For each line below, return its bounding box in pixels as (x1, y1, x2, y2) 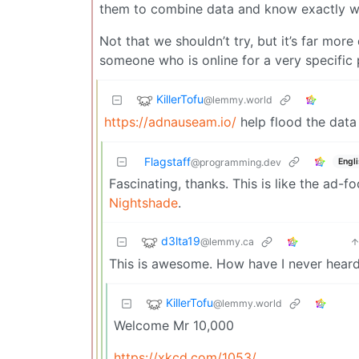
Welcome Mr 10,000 (114, 317, 234, 334)
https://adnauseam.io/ (104, 114, 236, 131)
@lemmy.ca (200, 236, 254, 248)
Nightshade (109, 195, 178, 212)
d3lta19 (161, 234, 200, 248)
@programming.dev (191, 156, 281, 169)
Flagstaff (144, 155, 191, 169)
